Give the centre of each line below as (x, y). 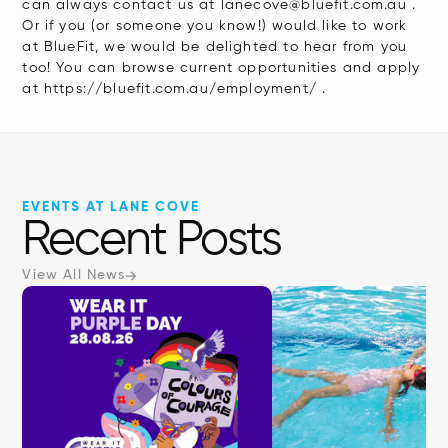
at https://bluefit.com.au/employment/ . (174, 89)
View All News (74, 275)
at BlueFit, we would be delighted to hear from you (215, 47)
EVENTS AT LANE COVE (111, 207)
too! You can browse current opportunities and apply (221, 68)
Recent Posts (152, 241)
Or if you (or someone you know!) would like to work (215, 26)
